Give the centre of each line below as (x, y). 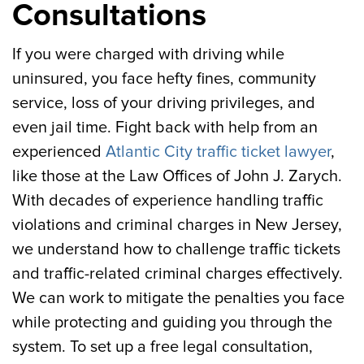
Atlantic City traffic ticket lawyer (218, 152)
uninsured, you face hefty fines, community (164, 79)
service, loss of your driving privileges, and (164, 103)
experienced (59, 152)
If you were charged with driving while (148, 54)
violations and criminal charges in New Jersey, (177, 225)
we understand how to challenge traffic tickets (176, 249)
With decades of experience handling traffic (168, 201)
